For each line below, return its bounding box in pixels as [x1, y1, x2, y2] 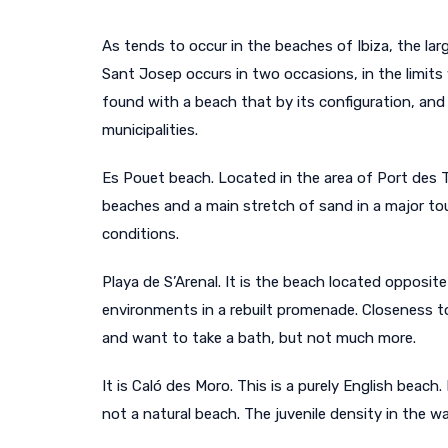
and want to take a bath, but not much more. [102, 328, 416, 347]
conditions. [102, 224, 179, 243]
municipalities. [102, 120, 198, 139]
